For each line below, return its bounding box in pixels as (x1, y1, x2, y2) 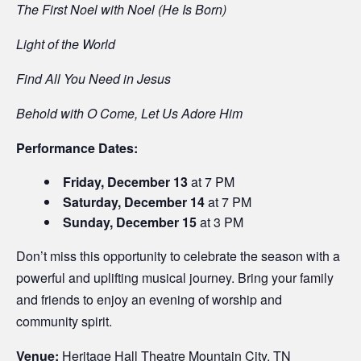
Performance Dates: (16, 139, 138, 158)
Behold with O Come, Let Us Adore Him (16, 104, 243, 123)
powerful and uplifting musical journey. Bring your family (16, 268, 334, 288)
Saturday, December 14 (63, 193, 205, 212)
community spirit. (16, 312, 112, 331)
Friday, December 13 (63, 172, 188, 192)
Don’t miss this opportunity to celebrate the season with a (16, 247, 340, 266)
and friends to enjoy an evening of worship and (16, 290, 282, 309)
